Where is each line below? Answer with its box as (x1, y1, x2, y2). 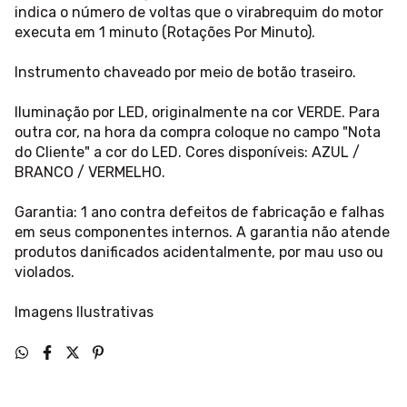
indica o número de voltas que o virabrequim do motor (15, 4, 383, 22)
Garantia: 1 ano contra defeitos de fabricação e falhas (15, 203, 384, 222)
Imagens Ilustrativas (15, 303, 154, 322)
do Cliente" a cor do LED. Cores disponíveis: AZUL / (15, 144, 360, 162)
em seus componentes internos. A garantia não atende (15, 223, 390, 242)
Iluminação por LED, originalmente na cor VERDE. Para (15, 104, 380, 122)
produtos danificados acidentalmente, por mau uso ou (15, 243, 383, 262)
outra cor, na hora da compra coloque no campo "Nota (15, 124, 381, 142)
